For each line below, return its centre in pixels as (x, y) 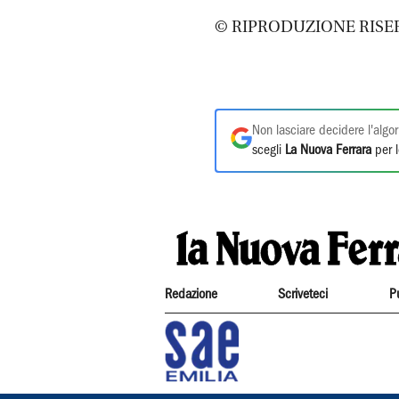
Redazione (191, 295)
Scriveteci (303, 295)
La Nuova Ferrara (328, 151)
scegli (269, 151)
